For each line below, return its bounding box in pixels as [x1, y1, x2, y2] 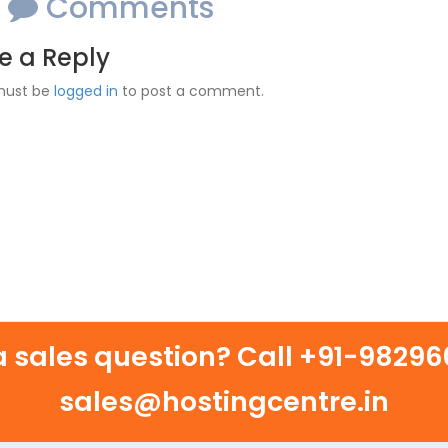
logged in [54, 80, 118, 101]
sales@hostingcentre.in [59, 383, 389, 420]
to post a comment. [118, 80, 264, 101]
